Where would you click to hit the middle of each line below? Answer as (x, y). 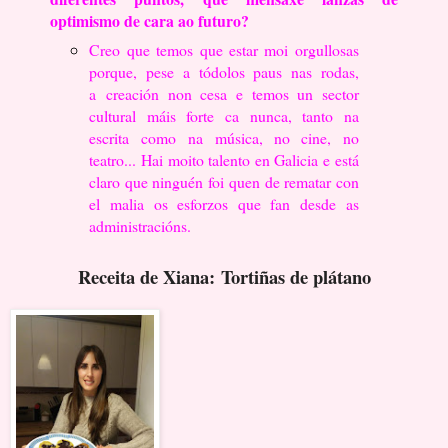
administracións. (140, 226)
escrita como (139, 138)
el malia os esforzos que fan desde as (224, 204)
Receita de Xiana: (149, 277)
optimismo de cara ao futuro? (149, 20)
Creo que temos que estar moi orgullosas (224, 50)
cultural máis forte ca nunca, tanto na (224, 116)
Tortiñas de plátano (295, 277)
